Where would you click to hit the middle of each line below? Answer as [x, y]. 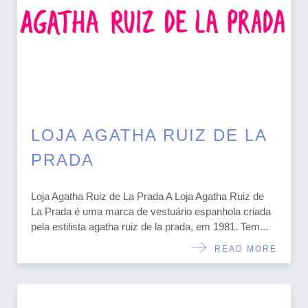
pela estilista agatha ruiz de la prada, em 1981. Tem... [150, 227]
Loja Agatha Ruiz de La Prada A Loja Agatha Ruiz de [147, 197]
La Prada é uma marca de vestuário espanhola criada [151, 212]
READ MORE [242, 249]
